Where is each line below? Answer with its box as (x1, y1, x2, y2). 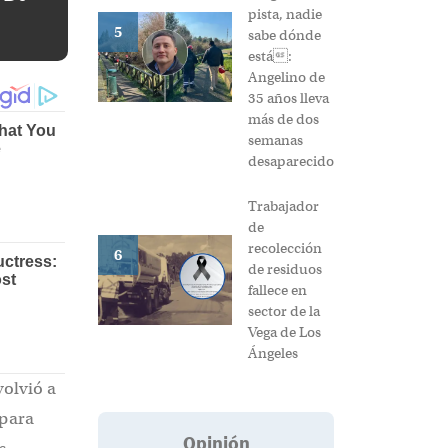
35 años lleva (248, 89, 329, 108)
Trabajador (248, 197, 319, 216)
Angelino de (248, 68, 325, 87)
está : (248, 47, 292, 66)
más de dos (248, 110, 319, 129)
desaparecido (248, 152, 334, 171)
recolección (248, 239, 322, 258)
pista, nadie (248, 5, 322, 24)
